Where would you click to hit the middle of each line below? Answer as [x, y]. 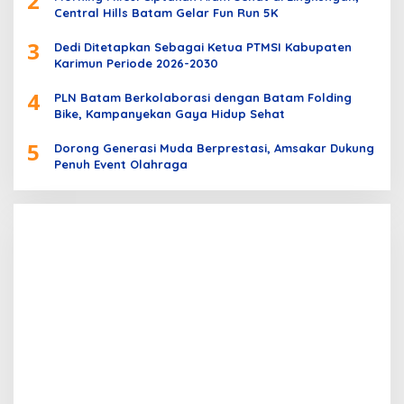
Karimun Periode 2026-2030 [136, 63]
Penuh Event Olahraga [121, 164]
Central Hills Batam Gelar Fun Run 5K [166, 12]
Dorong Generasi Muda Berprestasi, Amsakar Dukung [214, 147]
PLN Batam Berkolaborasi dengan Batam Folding [203, 97]
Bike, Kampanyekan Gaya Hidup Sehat [170, 113]
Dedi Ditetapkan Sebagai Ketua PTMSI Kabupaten [203, 46]
